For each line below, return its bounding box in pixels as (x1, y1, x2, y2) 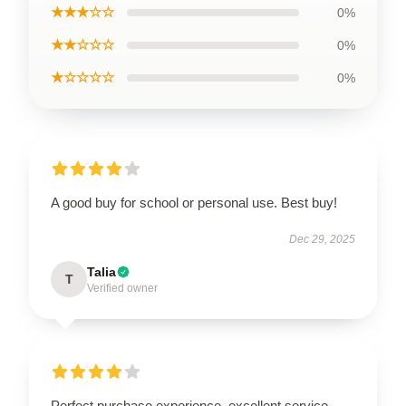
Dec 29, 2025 (289, 232, 355, 246)
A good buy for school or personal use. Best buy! (51, 194, 337, 210)
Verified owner (87, 281, 158, 295)
